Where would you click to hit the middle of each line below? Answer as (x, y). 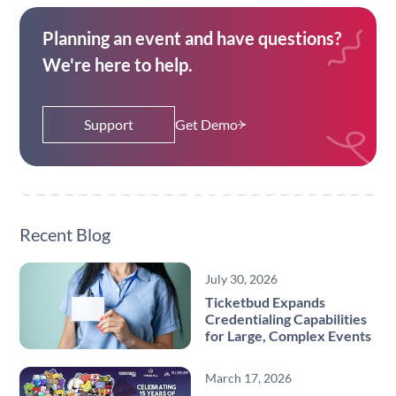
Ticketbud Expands (265, 302)
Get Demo (206, 124)
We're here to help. (117, 65)
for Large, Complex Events (288, 336)
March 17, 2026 (248, 378)
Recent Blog (65, 234)
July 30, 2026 (241, 279)
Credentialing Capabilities (286, 319)
